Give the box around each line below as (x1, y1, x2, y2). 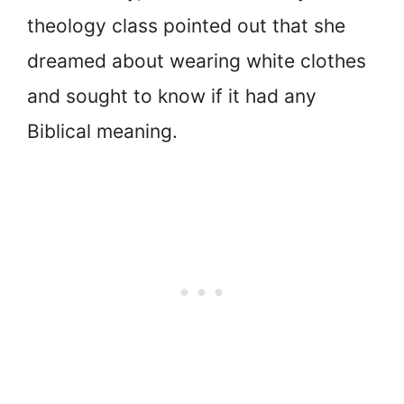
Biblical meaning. (27, 119, 178, 142)
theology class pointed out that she (27, 14, 345, 37)
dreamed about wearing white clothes (27, 49, 366, 72)
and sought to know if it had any (27, 84, 317, 107)
